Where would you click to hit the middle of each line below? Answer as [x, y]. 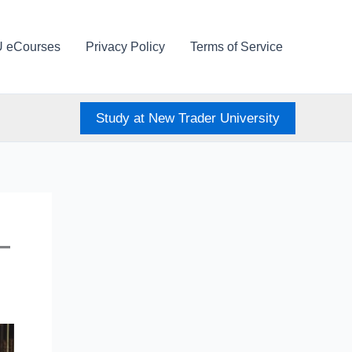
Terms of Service [236, 46]
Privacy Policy [125, 46]
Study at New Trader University [188, 118]
